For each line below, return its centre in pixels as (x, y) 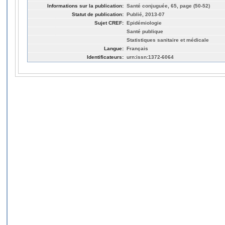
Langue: (114, 48)
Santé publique (145, 31)
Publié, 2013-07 (146, 14)
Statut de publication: (98, 14)
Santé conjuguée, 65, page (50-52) (168, 6)
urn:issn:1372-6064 (150, 57)
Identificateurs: (105, 57)
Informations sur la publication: (85, 6)
